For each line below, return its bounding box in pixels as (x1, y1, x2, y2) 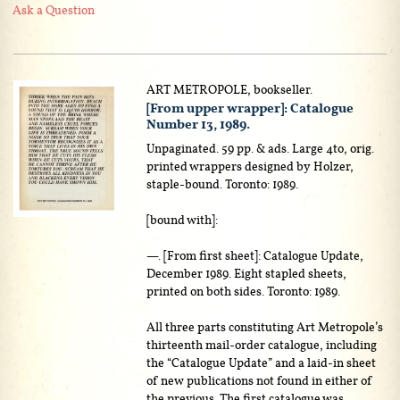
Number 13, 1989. (146, 114, 251, 133)
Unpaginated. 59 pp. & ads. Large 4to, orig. (146, 139, 375, 156)
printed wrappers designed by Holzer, (146, 157, 354, 174)
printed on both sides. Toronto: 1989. (146, 282, 341, 299)
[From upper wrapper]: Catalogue (146, 98, 354, 117)
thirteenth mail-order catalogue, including (146, 336, 378, 353)
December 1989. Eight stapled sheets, (146, 264, 347, 281)
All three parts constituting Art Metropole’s (146, 318, 384, 335)
